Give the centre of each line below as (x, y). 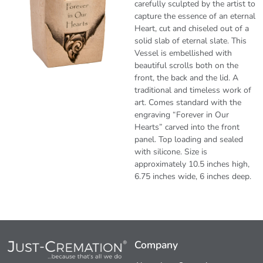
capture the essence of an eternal (195, 16)
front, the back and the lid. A (187, 78)
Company (156, 245)
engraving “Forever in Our (182, 115)
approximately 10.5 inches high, (192, 164)
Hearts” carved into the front (187, 127)
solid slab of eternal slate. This (191, 41)
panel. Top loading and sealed (189, 140)
